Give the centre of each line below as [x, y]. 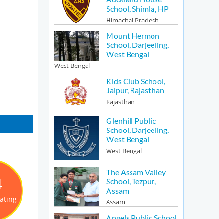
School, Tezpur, [131, 181]
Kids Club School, [136, 81]
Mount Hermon [133, 36]
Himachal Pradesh [133, 20]
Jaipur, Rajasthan [135, 90]
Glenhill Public [131, 121]
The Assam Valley [136, 172]
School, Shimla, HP [137, 9]
